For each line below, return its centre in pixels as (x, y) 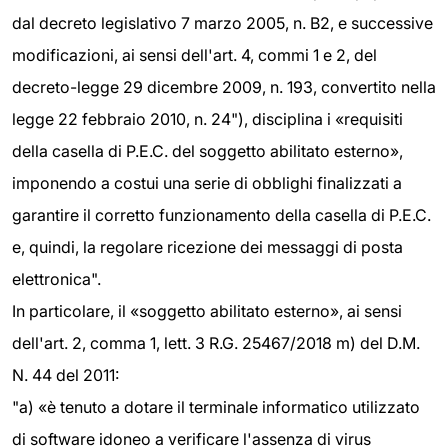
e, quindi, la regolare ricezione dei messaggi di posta (207, 246)
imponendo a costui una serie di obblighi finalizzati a (207, 182)
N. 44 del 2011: (65, 374)
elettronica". (56, 278)
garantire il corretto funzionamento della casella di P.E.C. (221, 214)
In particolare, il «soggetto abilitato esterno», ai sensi (207, 310)
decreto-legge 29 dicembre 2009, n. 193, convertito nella (224, 86)
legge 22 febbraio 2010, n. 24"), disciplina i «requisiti (207, 118)
